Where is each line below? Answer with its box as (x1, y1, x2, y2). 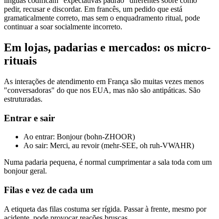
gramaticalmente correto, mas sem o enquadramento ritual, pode (4, 14, 200, 22)
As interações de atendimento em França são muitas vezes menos (4, 77, 204, 86)
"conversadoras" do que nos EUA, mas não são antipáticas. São (4, 86, 200, 94)
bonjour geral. (4, 167, 47, 175)
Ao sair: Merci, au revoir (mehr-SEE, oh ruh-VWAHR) (23, 141, 194, 150)
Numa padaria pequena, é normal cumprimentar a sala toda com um (4, 158, 212, 167)
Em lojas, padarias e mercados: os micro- (4, 41, 211, 54)
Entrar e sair (4, 112, 55, 123)
